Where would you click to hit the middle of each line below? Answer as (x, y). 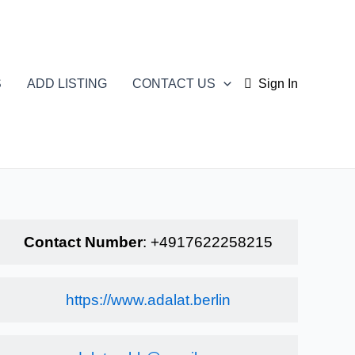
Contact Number (83, 242)
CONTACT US (174, 84)
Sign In (278, 84)
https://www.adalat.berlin (148, 300)
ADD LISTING (67, 84)
